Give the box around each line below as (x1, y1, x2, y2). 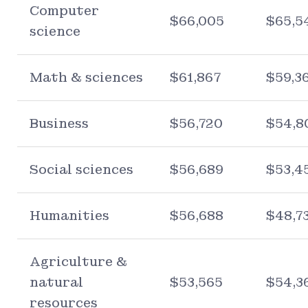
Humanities (30, 207, 109, 223)
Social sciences (30, 161, 133, 177)
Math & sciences (30, 69, 143, 85)
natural (30, 274, 83, 290)
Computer (30, 2, 99, 19)
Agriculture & (30, 253, 127, 269)
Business (30, 115, 89, 131)
